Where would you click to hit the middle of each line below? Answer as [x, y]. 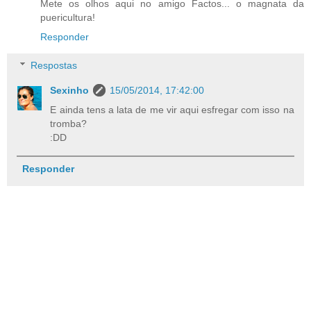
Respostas [54, 66]
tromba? [69, 124]
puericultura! [68, 17]
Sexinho [70, 91]
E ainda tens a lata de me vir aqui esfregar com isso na [172, 110]
